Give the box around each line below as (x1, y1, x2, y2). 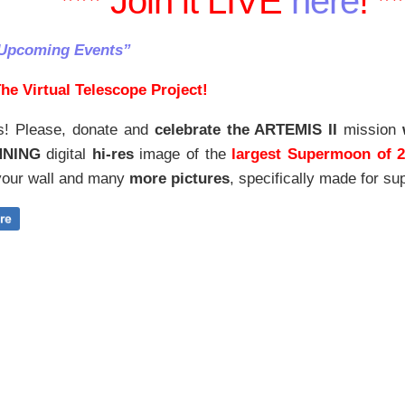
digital (40, 146, 92, 164)
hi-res (91, 146, 134, 164)
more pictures (129, 170, 230, 188)
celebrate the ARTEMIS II (154, 121, 338, 139)
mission (337, 121, 403, 139)
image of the (133, 146, 226, 164)
